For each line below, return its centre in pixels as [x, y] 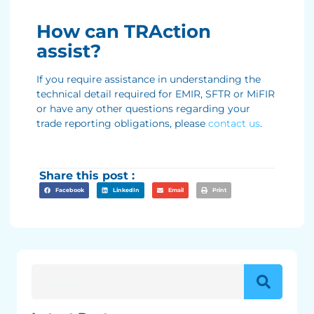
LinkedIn [126, 190]
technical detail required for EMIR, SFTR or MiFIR [156, 94]
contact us [234, 123]
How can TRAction [124, 31]
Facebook [69, 190]
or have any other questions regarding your [143, 108]
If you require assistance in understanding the [149, 79]
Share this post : [87, 176]
